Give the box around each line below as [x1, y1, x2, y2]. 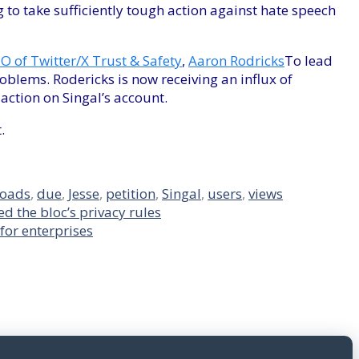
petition [106, 184, 155, 204]
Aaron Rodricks [188, 51, 284, 71]
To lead [284, 51, 333, 71]
